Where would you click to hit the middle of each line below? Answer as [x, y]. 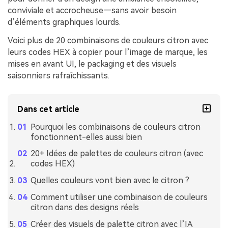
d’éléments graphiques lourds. [64, 22]
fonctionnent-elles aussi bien [86, 137]
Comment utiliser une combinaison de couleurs [119, 197]
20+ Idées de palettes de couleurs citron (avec [117, 154]
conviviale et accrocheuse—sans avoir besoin [92, 10]
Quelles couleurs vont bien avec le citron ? [110, 181]
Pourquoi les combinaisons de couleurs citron [115, 127]
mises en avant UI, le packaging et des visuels [92, 64]
